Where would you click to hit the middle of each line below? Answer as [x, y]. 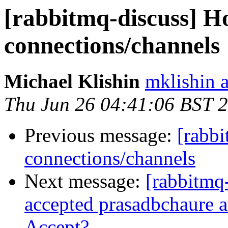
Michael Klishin [72, 81]
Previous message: [101, 135]
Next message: [85, 181]
